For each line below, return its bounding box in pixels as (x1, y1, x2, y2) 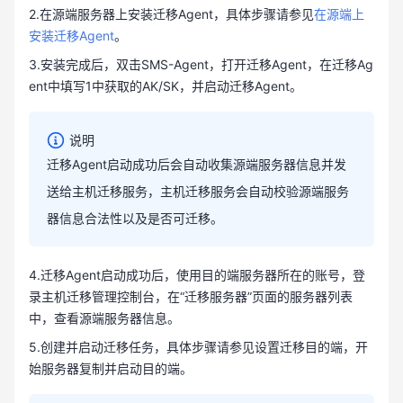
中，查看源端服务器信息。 (29, 310, 180, 326)
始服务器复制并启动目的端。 (29, 361, 193, 376)
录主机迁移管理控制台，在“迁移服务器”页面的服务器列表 (29, 289, 353, 304)
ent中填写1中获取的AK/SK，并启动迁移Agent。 (29, 78, 302, 94)
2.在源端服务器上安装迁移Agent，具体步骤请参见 (29, 6, 314, 22)
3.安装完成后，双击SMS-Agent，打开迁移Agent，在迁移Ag (29, 57, 373, 72)
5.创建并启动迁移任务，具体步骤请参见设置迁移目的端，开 (29, 339, 368, 354)
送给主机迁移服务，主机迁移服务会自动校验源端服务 (47, 184, 349, 199)
